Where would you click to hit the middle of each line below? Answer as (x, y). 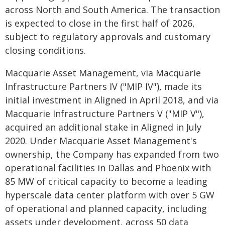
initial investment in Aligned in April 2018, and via (112, 100)
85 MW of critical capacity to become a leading (106, 181)
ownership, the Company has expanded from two (112, 154)
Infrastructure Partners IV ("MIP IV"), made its (103, 86)
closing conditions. (45, 50)
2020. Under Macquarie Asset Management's (101, 141)
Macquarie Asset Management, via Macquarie (103, 73)
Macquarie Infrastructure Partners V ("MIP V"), (105, 114)
